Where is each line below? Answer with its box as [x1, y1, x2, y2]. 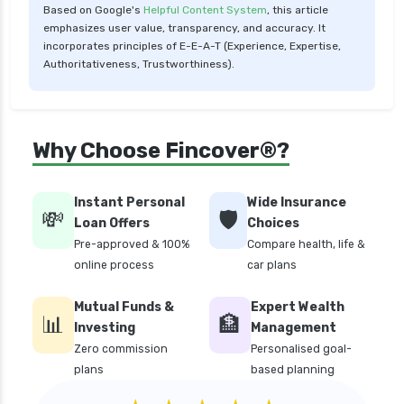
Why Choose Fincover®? [32, 138, 289, 164]
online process [74, 259, 154, 272]
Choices [247, 216, 299, 232]
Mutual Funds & [74, 299, 174, 316]
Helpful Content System [143, 4, 267, 17]
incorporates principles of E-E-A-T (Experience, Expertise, [43, 40, 341, 53]
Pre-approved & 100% [74, 238, 189, 252]
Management [251, 320, 336, 336]
